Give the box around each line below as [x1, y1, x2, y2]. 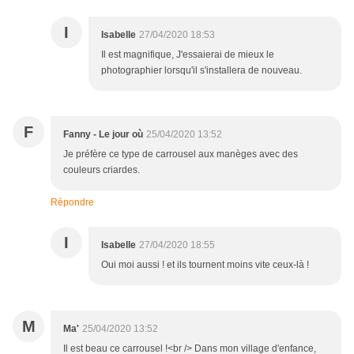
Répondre [51, 196, 94, 208]
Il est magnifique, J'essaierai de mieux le [101, 48, 274, 60]
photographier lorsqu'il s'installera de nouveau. [101, 64, 302, 76]
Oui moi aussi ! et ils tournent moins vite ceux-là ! [101, 258, 309, 270]
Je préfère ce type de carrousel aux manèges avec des [63, 148, 298, 160]
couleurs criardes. [63, 164, 140, 175]
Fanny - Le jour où [63, 128, 143, 140]
